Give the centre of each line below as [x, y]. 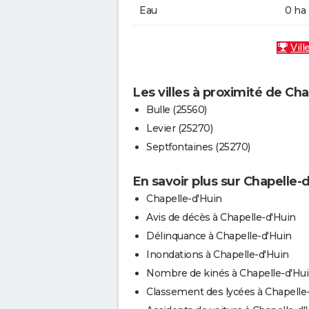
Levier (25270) [179, 129]
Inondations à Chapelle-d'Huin [218, 255]
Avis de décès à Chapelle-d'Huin [221, 218]
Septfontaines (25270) [198, 147]
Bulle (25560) [177, 110]
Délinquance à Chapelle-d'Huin [219, 236]
